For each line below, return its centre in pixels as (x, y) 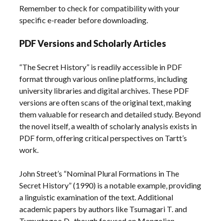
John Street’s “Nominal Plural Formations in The (99, 174)
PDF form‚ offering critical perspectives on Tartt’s (103, 138)
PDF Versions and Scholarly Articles (93, 44)
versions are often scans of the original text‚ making (106, 103)
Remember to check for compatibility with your (100, 8)
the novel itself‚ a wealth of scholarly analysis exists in (108, 126)
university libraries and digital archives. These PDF (104, 91)
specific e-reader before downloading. (84, 20)
